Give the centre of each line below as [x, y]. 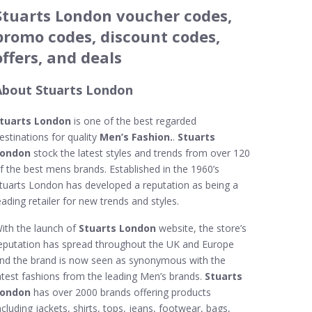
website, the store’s [201, 228]
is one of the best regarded [134, 121]
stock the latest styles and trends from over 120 [140, 153]
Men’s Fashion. [136, 137]
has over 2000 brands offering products [121, 292]
